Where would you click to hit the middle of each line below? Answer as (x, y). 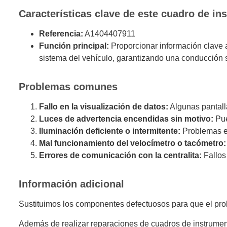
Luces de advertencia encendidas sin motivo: (126, 119)
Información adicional (71, 184)
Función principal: (74, 46)
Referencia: (61, 34)
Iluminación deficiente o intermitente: (109, 131)
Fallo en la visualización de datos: (103, 107)
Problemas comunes (68, 87)
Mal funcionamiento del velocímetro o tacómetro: (132, 143)
